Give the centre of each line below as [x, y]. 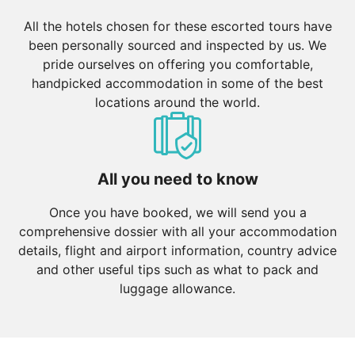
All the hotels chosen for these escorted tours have [177, 26]
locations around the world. [177, 102]
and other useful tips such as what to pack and [177, 269]
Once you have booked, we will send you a [177, 212]
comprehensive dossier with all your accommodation [177, 231]
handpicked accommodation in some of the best [177, 83]
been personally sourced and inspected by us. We [177, 45]
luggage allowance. [177, 288]
